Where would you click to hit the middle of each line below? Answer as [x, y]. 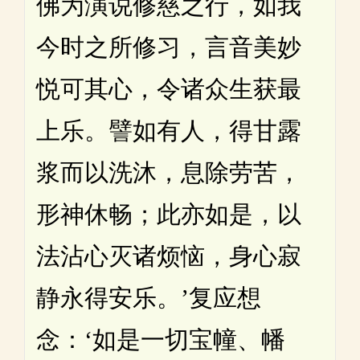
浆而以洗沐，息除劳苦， [169, 172]
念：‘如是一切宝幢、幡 [161, 339]
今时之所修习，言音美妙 [169, 47]
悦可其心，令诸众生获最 [169, 88]
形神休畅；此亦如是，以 [169, 214]
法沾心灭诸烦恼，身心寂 [169, 256]
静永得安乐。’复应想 [149, 297]
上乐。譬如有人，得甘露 [169, 130]
